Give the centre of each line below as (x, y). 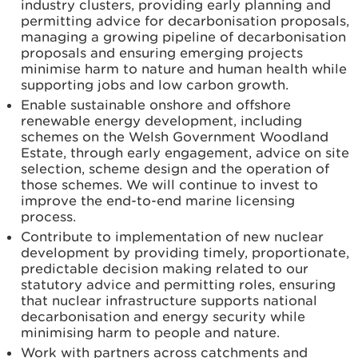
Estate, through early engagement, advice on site (185, 153)
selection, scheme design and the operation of (175, 169)
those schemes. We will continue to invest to (169, 185)
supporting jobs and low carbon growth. (157, 85)
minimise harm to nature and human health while (184, 69)
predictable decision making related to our (165, 268)
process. (50, 217)
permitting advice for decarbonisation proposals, (185, 21)
